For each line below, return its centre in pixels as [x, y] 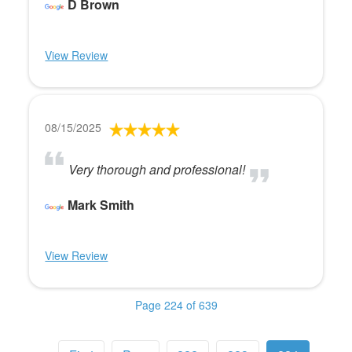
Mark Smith [101, 205]
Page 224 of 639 [176, 305]
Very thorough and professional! [157, 169]
